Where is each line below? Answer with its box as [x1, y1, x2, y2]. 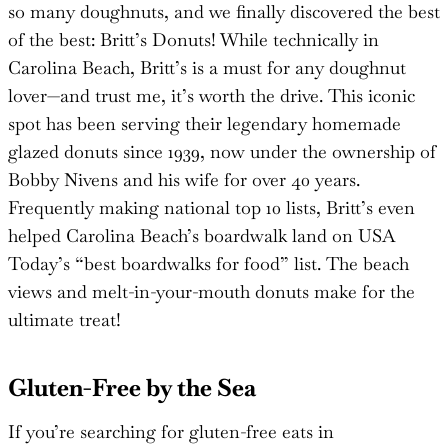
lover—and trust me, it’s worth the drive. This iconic [8, 83, 415, 107]
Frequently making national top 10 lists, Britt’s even [8, 195, 415, 219]
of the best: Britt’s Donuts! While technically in [8, 27, 379, 51]
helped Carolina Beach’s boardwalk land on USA [8, 223, 395, 247]
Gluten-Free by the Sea [8, 371, 256, 403]
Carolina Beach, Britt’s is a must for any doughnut [8, 55, 406, 79]
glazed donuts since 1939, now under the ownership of [8, 139, 436, 163]
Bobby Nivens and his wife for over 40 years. [8, 167, 360, 191]
